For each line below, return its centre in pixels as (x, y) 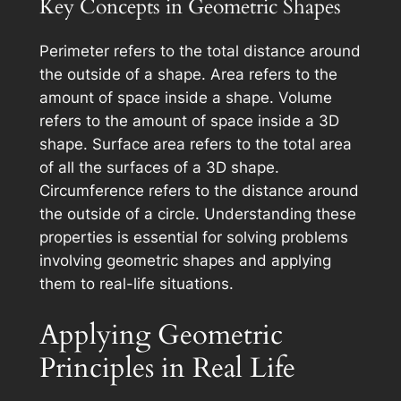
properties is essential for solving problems (193, 237)
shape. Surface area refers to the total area (195, 144)
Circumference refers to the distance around (199, 190)
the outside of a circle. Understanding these (197, 213)
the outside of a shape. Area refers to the (188, 74)
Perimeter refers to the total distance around (200, 51)
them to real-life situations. (136, 283)
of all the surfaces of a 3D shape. (159, 167)
